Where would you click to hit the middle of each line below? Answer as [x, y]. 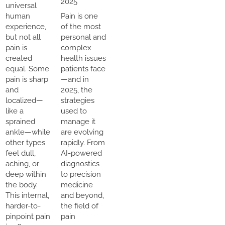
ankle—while [28, 132]
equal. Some [27, 69]
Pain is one [79, 16]
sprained [20, 121]
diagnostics [80, 163]
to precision [81, 174]
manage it [78, 121]
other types [25, 142]
